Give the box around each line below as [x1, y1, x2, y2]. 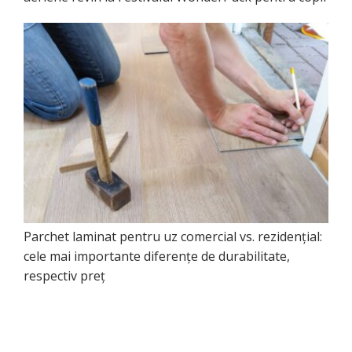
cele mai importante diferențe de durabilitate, [24, 247, 290, 266]
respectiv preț [24, 267, 105, 285]
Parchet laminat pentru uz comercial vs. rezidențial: [24, 228, 322, 246]
